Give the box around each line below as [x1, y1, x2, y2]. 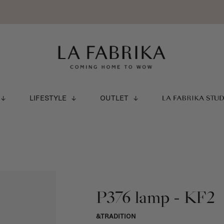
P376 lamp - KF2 [95, 186, 215, 208]
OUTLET [99, 94, 128, 102]
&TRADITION [95, 213, 136, 220]
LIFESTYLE [29, 94, 66, 102]
